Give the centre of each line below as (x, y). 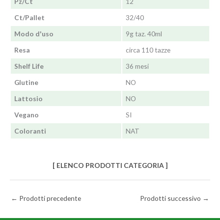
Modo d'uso (34, 34)
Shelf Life (29, 66)
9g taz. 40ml (144, 34)
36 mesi (137, 66)
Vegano (26, 115)
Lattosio (28, 99)
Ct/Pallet (29, 18)
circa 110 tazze (148, 50)
